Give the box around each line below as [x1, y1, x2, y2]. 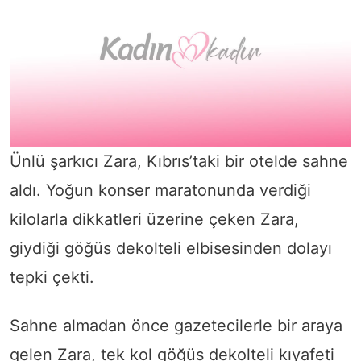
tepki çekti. [10, 267, 94, 287]
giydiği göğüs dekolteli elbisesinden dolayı [10, 238, 332, 258]
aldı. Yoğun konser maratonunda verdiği [10, 180, 311, 200]
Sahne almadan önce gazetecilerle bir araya [10, 315, 342, 335]
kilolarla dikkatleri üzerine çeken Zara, [10, 209, 299, 229]
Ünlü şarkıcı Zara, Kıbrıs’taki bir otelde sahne [10, 151, 348, 171]
